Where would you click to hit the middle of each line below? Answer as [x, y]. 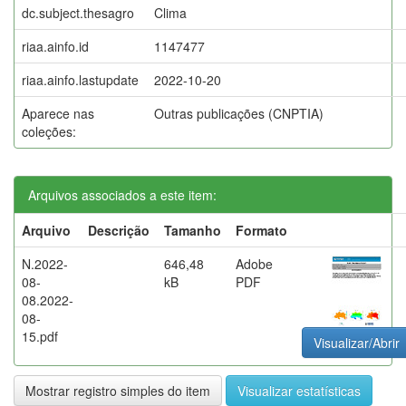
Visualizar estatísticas [299, 390]
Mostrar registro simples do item [118, 390]
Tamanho [193, 230]
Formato [261, 230]
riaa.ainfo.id [55, 46]
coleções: [49, 131]
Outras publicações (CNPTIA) [239, 113]
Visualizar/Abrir [357, 342]
